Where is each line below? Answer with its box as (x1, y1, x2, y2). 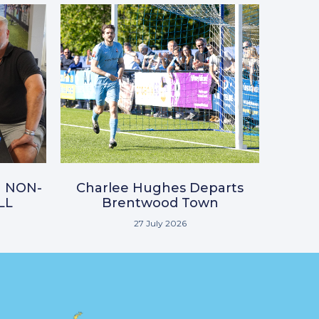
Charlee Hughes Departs (76, 179, 244, 196)
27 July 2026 (133, 217, 187, 229)
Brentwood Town (101, 194, 219, 211)
